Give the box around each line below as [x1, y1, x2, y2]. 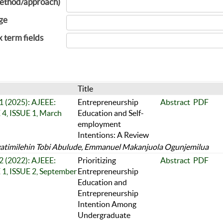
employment [77, 119, 121, 128]
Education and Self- [77, 108, 144, 117]
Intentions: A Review [77, 130, 149, 139]
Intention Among [77, 199, 136, 209]
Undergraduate [77, 210, 130, 220]
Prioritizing [77, 155, 116, 165]
